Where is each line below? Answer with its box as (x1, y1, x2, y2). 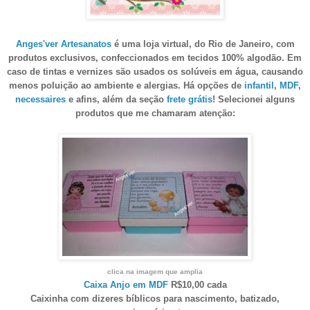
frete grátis (167, 93, 212, 104)
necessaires (15, 93, 66, 104)
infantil (244, 80, 274, 91)
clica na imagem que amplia (107, 267, 203, 275)
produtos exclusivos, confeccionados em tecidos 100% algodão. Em (8, 52, 302, 63)
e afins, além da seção (66, 93, 167, 104)
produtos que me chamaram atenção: (75, 107, 235, 118)
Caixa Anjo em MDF (83, 279, 168, 290)
